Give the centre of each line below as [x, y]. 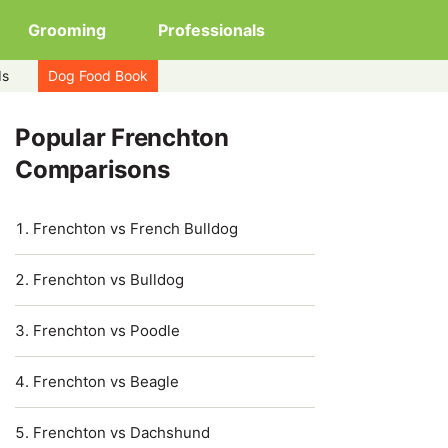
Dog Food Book [98, 75]
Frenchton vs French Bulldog [135, 228]
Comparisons [92, 169]
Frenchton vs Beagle [106, 381]
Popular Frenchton [122, 137]
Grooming [67, 30]
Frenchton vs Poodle [106, 330]
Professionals [211, 30]
